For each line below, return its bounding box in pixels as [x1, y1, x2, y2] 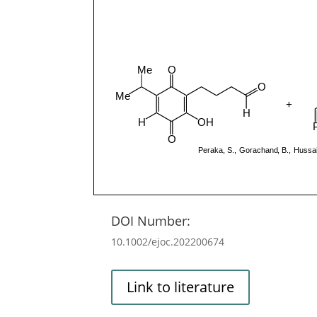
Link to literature [127, 277, 234, 297]
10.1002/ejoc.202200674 [111, 234, 224, 248]
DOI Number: [111, 212, 190, 229]
